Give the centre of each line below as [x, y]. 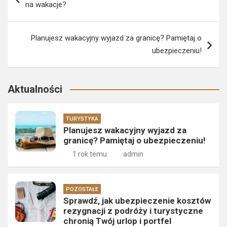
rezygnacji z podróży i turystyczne [133, 211]
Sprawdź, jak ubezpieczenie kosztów [137, 201]
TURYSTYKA [82, 119]
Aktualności [35, 89]
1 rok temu [89, 154]
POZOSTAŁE [82, 190]
